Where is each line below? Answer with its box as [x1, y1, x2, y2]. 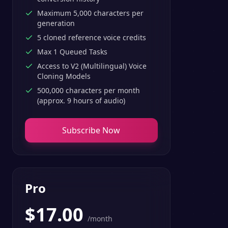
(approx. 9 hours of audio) [37, 96, 125, 105]
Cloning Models [37, 71, 91, 81]
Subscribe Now [62, 125, 121, 136]
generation [37, 18, 75, 28]
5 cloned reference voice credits [37, 33, 146, 42]
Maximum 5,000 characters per [37, 8, 144, 18]
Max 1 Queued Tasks [37, 47, 107, 56]
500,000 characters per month [37, 85, 140, 95]
